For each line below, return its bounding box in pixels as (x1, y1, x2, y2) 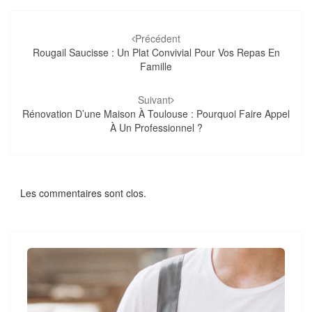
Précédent (135, 31, 180, 46)
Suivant (138, 93, 171, 107)
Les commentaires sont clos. (20, 185, 146, 200)
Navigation (10, 7, 109, 38)
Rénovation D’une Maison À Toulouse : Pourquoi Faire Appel (22, 107, 290, 121)
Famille (140, 59, 172, 74)
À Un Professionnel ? (109, 120, 203, 135)
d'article (10, 30, 83, 61)
